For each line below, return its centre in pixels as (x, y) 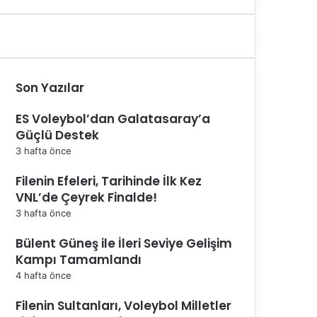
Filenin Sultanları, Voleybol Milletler (123, 305)
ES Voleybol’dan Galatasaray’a (113, 119)
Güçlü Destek (57, 135)
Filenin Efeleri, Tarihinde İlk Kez (109, 181)
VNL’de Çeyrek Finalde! (86, 197)
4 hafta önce (44, 275)
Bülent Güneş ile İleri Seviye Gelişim (124, 243)
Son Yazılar (50, 87)
